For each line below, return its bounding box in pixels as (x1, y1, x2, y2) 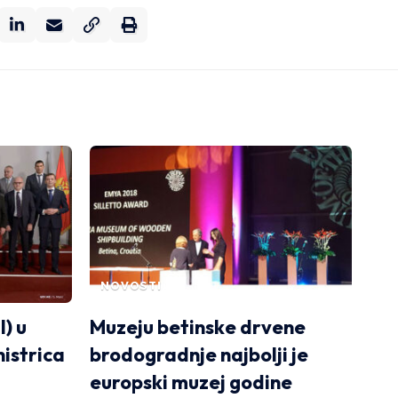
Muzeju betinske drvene (90, 314, 306, 339)
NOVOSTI (100, 278, 162, 292)
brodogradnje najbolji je (90, 341, 308, 367)
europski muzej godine (90, 369, 292, 394)
